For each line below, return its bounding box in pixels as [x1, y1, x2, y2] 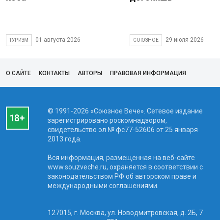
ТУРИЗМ [9, 37, 29, 43]
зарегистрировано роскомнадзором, [47, 116, 167, 124]
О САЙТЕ [6, 69, 31, 77]
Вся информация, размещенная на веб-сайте [47, 153, 195, 162]
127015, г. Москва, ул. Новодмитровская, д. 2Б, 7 [47, 208, 203, 217]
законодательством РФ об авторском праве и [47, 172, 196, 180]
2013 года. [47, 135, 82, 143]
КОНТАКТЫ [39, 69, 70, 77]
